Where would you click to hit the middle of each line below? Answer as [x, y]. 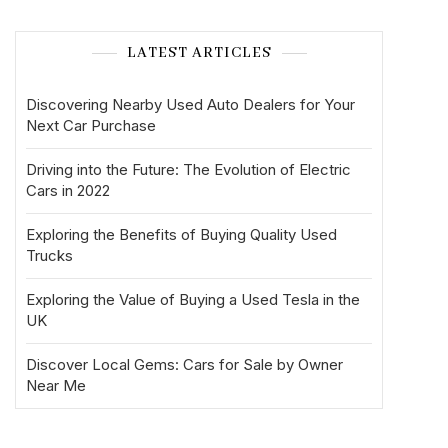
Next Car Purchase [91, 125]
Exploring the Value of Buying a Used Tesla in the [193, 299]
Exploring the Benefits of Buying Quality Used [181, 234]
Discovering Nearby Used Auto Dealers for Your [190, 104]
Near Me [56, 385]
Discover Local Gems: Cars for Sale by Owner [184, 364]
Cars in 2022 [68, 190]
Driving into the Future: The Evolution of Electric [188, 169]
